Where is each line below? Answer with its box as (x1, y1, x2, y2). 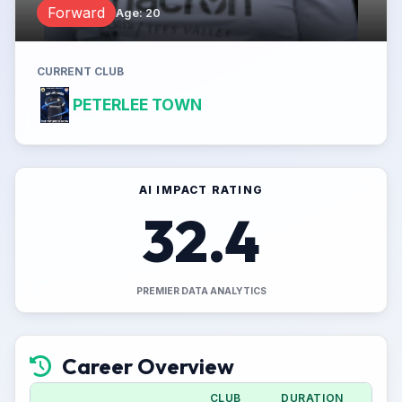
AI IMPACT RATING (138, 183, 264, 197)
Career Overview (62, 353, 234, 380)
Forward (48, 4, 105, 22)
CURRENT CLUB (37, 65, 124, 78)
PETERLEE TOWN (73, 95, 202, 114)
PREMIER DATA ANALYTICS (135, 285, 267, 297)
